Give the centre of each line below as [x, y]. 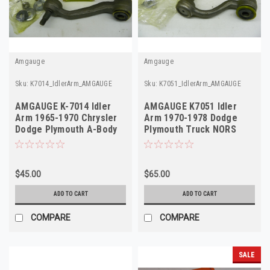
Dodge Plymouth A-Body [66, 129]
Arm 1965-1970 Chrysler [66, 118]
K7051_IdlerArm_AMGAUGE [200, 84]
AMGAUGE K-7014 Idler [63, 106]
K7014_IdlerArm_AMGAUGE [71, 84]
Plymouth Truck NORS [190, 129]
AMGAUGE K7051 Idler [190, 106]
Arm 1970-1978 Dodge [191, 118]
